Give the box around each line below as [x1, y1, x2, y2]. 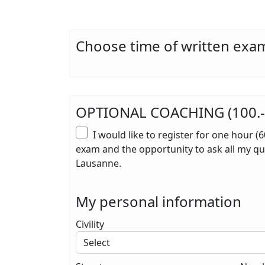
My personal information [76, 192, 241, 211]
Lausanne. [76, 157, 121, 170]
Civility [76, 218, 104, 231]
